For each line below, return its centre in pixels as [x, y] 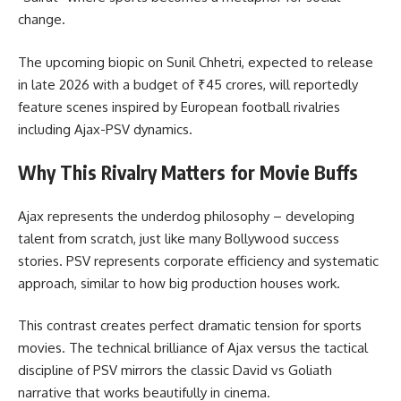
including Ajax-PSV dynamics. [105, 129]
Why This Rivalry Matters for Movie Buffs [188, 173]
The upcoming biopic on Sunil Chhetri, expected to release [196, 62]
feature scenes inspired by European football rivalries [179, 107]
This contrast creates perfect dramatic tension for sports [190, 326]
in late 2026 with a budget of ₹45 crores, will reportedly [188, 84]
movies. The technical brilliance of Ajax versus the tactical [193, 348]
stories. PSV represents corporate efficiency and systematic [198, 260]
